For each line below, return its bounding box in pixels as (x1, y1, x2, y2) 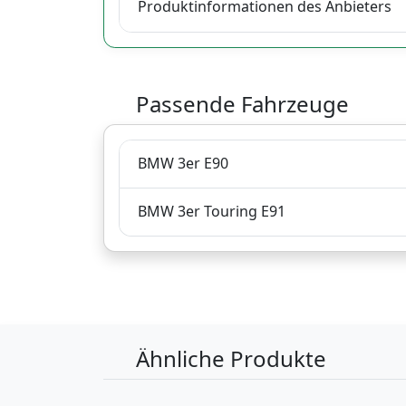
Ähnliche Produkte (130, 343, 326, 373)
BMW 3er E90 (138, 153, 228, 174)
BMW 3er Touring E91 (138, 201, 285, 222)
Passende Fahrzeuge (130, 88, 349, 119)
